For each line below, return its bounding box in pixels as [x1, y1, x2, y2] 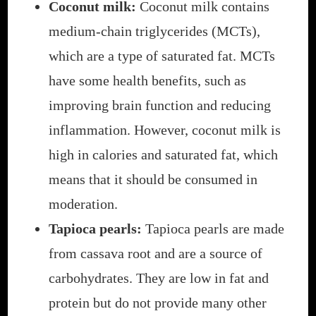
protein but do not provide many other [49, 295, 267, 311]
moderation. [49, 196, 118, 212]
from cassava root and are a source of [49, 245, 262, 262]
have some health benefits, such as [49, 73, 246, 89]
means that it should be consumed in [49, 171, 257, 188]
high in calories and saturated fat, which [49, 147, 278, 163]
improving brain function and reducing [49, 97, 271, 114]
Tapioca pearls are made [142, 221, 284, 237]
